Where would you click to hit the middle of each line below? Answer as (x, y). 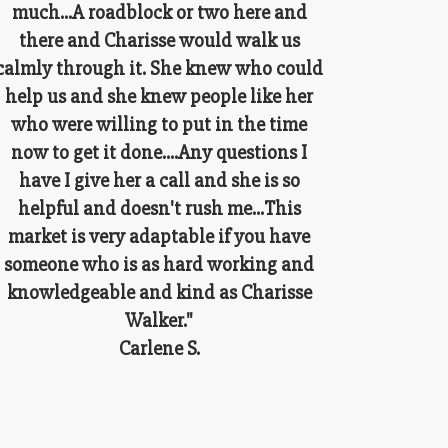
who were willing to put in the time (159, 124)
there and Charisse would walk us (159, 40)
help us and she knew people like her (159, 96)
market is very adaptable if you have (159, 236)
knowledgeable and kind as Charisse (159, 292)
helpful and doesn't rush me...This (159, 208)
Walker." (159, 320)
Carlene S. (159, 348)
